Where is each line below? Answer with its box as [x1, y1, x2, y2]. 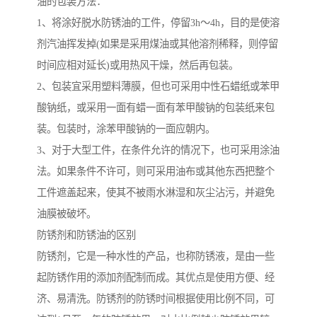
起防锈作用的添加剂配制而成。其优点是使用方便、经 [37, 271, 275, 283]
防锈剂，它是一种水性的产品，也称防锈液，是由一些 [37, 250, 275, 262]
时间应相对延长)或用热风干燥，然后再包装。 [37, 59, 238, 71]
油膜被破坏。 [37, 207, 96, 219]
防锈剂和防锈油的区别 [37, 229, 136, 241]
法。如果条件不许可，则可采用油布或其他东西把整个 [37, 165, 275, 177]
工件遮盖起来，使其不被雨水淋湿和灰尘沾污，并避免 [37, 186, 275, 198]
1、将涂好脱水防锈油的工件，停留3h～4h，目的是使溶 [37, 16, 279, 28]
